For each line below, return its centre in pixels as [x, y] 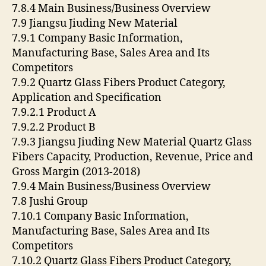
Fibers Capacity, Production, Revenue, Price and [132, 157]
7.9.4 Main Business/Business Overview [113, 186]
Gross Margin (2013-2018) [77, 172]
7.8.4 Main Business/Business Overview [113, 8]
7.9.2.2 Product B [55, 127]
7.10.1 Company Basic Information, [100, 216]
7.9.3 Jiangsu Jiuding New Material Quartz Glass [132, 142]
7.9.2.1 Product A [55, 112]
